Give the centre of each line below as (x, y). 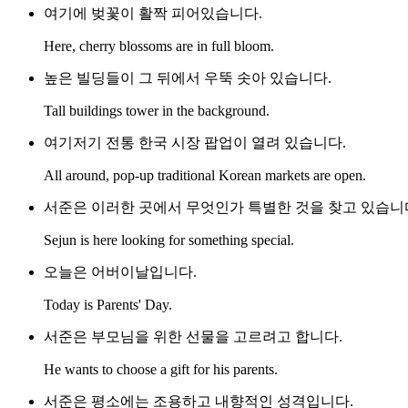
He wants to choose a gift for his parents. (161, 370)
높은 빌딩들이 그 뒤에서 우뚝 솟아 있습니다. (188, 78)
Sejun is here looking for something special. (169, 240)
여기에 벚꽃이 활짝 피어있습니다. (153, 14)
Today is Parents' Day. (108, 305)
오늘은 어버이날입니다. (120, 272)
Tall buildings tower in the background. (157, 111)
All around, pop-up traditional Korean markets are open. (205, 176)
